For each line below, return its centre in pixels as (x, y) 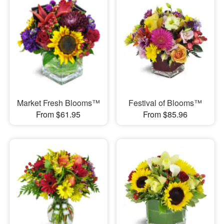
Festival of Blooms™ (165, 103)
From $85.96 (165, 114)
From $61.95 (58, 114)
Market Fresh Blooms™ (58, 103)
